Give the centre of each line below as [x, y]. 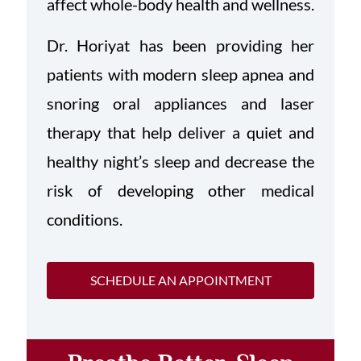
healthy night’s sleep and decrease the [180, 161]
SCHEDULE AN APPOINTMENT [180, 280]
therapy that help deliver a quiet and [180, 132]
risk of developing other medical [180, 190]
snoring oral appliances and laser [180, 103]
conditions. [85, 219]
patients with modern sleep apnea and [180, 74]
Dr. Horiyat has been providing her [180, 45]
